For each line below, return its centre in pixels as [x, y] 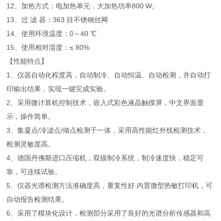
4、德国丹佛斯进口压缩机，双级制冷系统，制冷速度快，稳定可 [105, 158]
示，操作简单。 [31, 116]
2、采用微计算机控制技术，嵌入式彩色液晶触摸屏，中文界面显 [105, 103]
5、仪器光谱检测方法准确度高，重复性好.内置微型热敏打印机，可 [110, 185]
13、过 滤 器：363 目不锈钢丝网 [57, 20]
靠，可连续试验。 [34, 172]
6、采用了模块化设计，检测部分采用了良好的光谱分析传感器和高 [109, 213]
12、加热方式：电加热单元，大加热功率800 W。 [83, 6]
